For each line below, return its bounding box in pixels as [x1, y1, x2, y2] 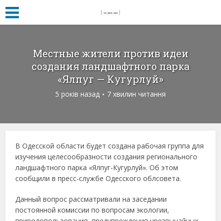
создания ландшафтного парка [32, 60, 189, 73]
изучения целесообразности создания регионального [15, 152, 198, 161]
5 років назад [55, 89, 100, 99]
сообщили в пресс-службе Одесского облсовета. [15, 174, 182, 183]
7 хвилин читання [107, 89, 166, 99]
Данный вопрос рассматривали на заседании [15, 194, 167, 204]
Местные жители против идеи [33, 47, 188, 60]
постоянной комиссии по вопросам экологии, [15, 205, 170, 215]
